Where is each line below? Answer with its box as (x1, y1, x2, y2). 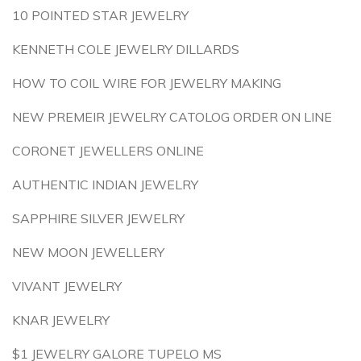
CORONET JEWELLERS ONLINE (12, 143, 204, 159)
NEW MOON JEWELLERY (12, 244, 164, 260)
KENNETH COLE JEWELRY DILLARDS (12, 41, 239, 57)
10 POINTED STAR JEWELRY (12, 7, 189, 23)
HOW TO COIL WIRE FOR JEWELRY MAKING (12, 75, 281, 91)
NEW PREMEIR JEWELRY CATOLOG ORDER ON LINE (12, 109, 332, 125)
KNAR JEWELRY (12, 312, 110, 328)
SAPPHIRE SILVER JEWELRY (12, 210, 185, 226)
